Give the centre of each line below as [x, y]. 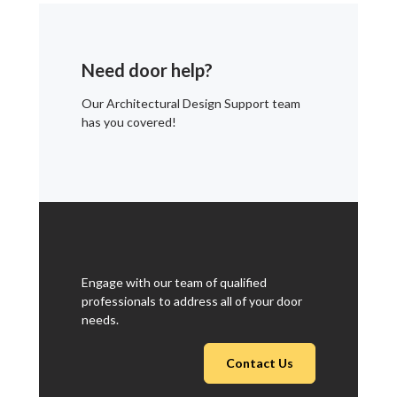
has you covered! [129, 121]
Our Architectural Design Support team [191, 103]
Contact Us [260, 362]
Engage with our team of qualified [174, 282]
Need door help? [147, 70]
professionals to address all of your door [192, 300]
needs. [100, 319]
